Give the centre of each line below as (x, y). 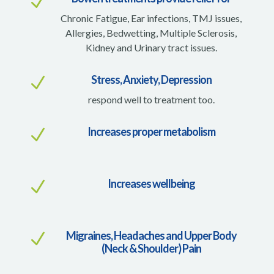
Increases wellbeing (151, 183)
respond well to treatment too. (151, 99)
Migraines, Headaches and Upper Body (151, 235)
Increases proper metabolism (151, 131)
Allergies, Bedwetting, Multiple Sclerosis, (151, 32)
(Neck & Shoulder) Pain (151, 248)
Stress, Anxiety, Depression (151, 79)
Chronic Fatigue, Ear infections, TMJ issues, (151, 18)
